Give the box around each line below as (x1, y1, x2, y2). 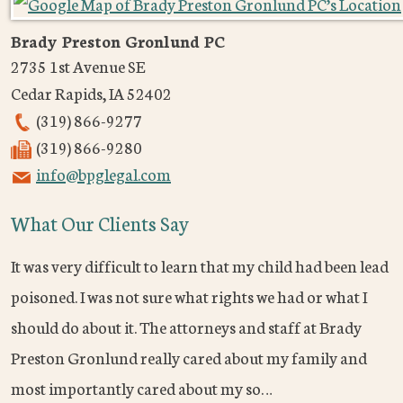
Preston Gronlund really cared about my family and (11, 345, 367, 370)
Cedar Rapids (11, 81, 103, 105)
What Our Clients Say (11, 209, 189, 237)
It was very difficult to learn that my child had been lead (11, 254, 389, 278)
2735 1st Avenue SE (11, 54, 145, 78)
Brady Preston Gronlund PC (11, 29, 225, 53)
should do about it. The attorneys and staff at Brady (11, 315, 362, 339)
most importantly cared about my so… (11, 376, 273, 400)
